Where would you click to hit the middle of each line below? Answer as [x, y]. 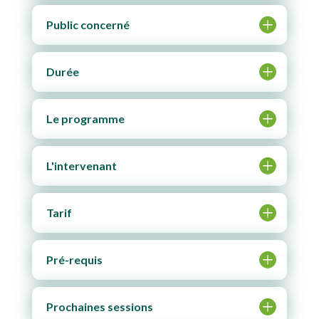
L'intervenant [81, 165]
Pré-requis [74, 259]
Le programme [85, 118]
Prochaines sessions [99, 306]
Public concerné [88, 24]
